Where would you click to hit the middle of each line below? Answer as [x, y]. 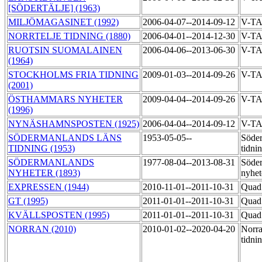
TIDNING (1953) [42, 149]
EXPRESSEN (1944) [49, 187]
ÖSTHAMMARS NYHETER [65, 99]
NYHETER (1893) [44, 173]
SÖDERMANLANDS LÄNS [65, 138]
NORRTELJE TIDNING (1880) [69, 36]
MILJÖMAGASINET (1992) [63, 22]
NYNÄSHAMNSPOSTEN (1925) [74, 124]
